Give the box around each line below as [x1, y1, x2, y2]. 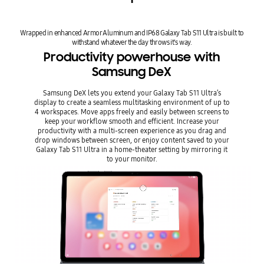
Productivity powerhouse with [44, 49, 220, 65]
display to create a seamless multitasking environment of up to [34, 97, 230, 107]
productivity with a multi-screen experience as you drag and [37, 125, 226, 136]
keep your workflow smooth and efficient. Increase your [44, 115, 219, 126]
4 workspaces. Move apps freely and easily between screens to [34, 106, 229, 117]
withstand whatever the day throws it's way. [72, 37, 192, 47]
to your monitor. [106, 153, 157, 164]
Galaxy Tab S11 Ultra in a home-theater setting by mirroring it [36, 144, 228, 154]
